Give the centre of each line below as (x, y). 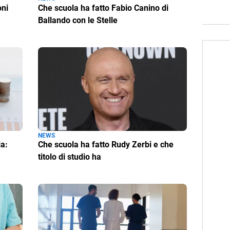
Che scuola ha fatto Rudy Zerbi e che (106, 145)
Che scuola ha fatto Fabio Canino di (103, 8)
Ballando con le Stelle (78, 20)
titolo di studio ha (70, 157)
